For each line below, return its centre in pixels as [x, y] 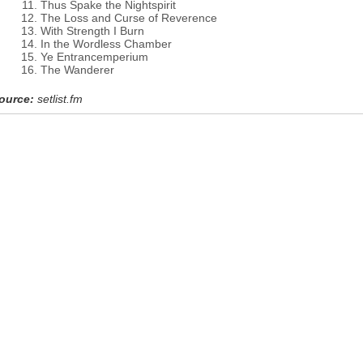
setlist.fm [60, 99]
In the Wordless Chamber [106, 44]
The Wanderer [77, 70]
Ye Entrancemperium [94, 57]
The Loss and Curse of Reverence [129, 18]
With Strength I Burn [92, 31]
